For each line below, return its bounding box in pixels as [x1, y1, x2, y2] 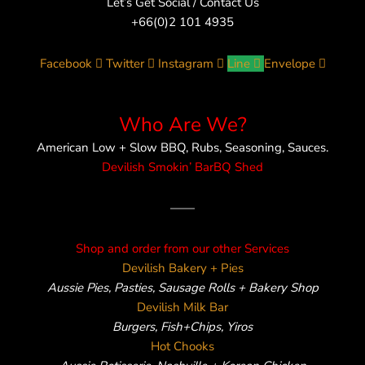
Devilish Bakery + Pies [121, 260, 244, 277]
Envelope [263, 55, 315, 72]
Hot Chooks [151, 338, 214, 355]
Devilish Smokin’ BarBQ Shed [102, 158, 263, 175]
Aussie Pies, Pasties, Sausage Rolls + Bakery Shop [46, 279, 319, 297]
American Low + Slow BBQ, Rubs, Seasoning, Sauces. [37, 139, 328, 156]
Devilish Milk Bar [137, 299, 228, 316]
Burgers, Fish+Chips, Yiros [112, 319, 253, 336]
